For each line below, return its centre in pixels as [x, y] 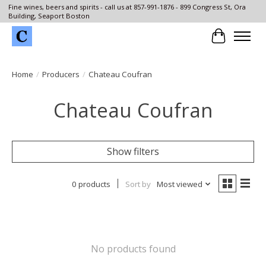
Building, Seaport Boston [49, 16]
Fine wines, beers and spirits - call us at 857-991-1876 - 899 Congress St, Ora [127, 7]
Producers [61, 75]
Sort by [138, 184]
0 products [91, 184]
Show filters [133, 152]
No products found [133, 249]
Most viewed [179, 184]
